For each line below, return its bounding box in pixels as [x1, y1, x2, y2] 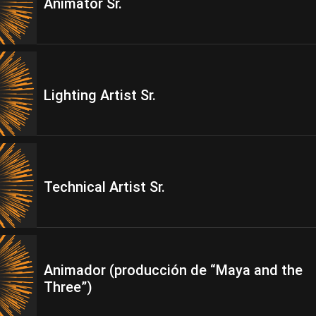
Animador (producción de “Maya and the [44, 262, 303, 279]
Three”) [44, 279, 92, 296]
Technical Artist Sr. [44, 178, 165, 195]
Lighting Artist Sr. [44, 87, 156, 104]
